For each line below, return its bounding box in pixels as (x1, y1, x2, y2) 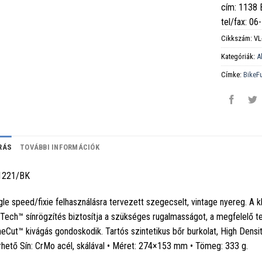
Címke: (221, 70, 244, 79)
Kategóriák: (221, 51, 257, 61)
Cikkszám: (221, 33, 254, 43)
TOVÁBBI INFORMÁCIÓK (20, 142, 99, 151)
